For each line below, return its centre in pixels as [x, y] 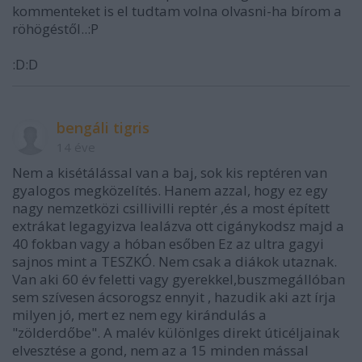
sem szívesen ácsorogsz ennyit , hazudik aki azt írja [174, 297]
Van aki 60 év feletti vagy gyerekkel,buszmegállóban [179, 280]
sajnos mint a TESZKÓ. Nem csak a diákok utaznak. [175, 262]
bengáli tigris [103, 128]
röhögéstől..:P [55, 29]
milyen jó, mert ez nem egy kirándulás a [139, 315]
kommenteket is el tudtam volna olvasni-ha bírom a [177, 11]
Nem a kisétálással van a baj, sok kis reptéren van [170, 173]
